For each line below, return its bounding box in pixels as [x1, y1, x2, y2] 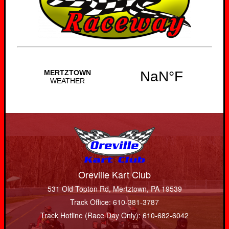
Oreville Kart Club [78, 168, 151, 181]
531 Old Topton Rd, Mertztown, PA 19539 [47, 184, 182, 194]
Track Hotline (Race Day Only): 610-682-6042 [40, 210, 189, 221]
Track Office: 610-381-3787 [70, 197, 159, 208]
